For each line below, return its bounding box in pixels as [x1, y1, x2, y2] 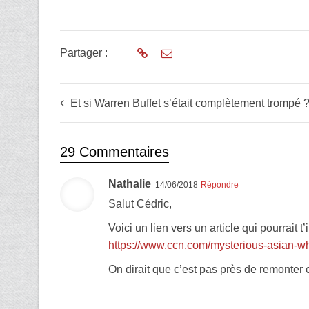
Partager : [60, 46, 108, 59]
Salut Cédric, [108, 197, 172, 210]
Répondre [201, 179, 239, 190]
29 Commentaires [60, 143, 169, 159]
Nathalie [108, 177, 151, 190]
